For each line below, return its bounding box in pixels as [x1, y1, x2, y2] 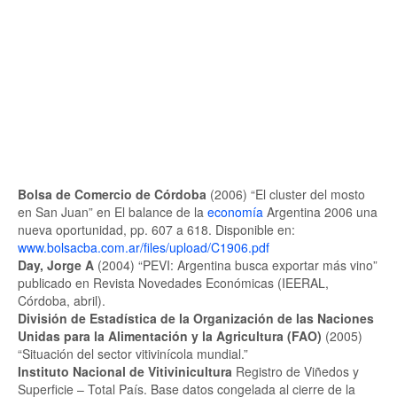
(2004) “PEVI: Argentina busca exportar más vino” [97, 256, 378, 274]
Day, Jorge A [18, 256, 97, 274]
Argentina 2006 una [263, 203, 378, 221]
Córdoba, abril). [18, 292, 105, 309]
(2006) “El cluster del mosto [206, 185, 365, 203]
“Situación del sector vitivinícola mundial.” [18, 345, 248, 362]
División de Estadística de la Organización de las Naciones [18, 309, 374, 327]
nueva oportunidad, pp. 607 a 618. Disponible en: [18, 221, 295, 238]
